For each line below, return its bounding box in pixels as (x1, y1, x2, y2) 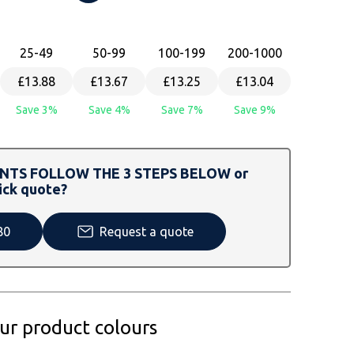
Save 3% (15, 103, 58, 116)
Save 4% (88, 103, 130, 116)
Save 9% (233, 103, 276, 116)
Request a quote (100, 224, 194, 239)
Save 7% (160, 103, 203, 116)
